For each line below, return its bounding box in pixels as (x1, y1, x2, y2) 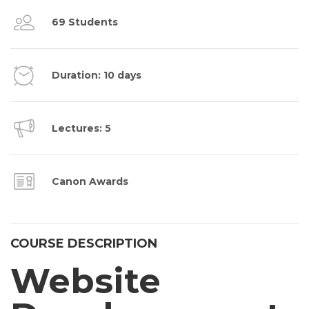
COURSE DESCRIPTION (10, 236, 157, 252)
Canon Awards (52, 175, 128, 188)
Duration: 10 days (52, 69, 141, 82)
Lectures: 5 (52, 122, 111, 135)
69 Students (52, 16, 118, 29)
